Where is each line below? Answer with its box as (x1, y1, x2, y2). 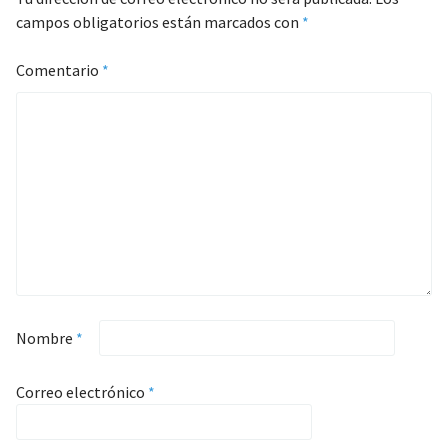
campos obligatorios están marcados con (15, 12, 302, 32)
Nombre (15, 328, 76, 348)
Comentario (15, 60, 102, 80)
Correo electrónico (15, 382, 148, 402)
